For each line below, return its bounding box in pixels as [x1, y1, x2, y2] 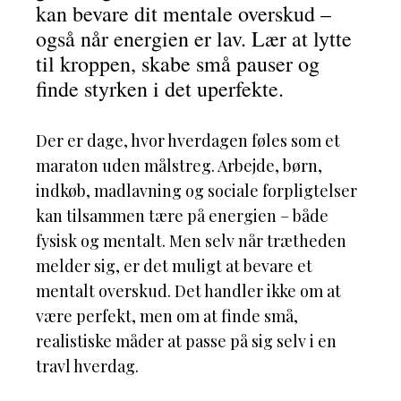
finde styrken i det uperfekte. [36, 74, 284, 103]
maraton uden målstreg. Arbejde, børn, [36, 155, 322, 176]
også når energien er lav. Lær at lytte [36, 24, 352, 53]
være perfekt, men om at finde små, [36, 305, 298, 327]
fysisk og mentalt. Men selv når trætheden [36, 230, 346, 252]
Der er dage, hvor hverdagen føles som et [36, 130, 340, 151]
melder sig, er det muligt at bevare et [36, 255, 312, 277]
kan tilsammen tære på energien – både [36, 205, 328, 226]
